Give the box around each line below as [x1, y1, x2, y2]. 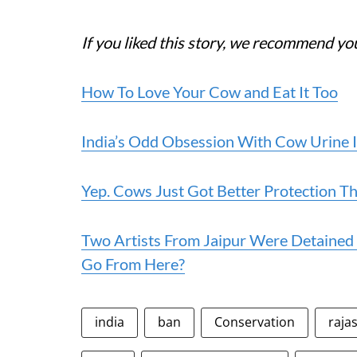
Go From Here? [81, 254, 185, 273]
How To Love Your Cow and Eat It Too [81, 82, 338, 101]
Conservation [214, 313, 295, 331]
